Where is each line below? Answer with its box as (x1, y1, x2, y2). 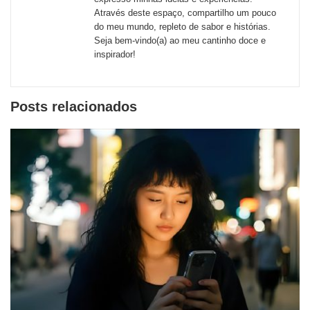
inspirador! (94, 49, 136, 60)
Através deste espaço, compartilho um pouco (94, 8, 276, 19)
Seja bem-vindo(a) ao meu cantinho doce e (94, 35, 266, 46)
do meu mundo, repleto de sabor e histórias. (94, 21, 271, 33)
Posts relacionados (10, 99, 137, 115)
